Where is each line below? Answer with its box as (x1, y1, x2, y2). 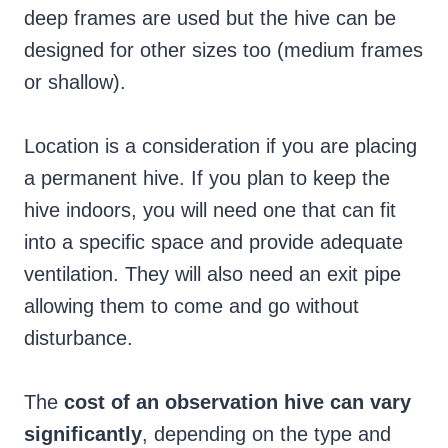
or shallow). (24, 71, 126, 94)
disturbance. (24, 327, 133, 350)
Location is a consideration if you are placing (24, 135, 417, 158)
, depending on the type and (142, 423, 391, 446)
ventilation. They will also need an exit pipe (24, 263, 401, 286)
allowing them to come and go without (24, 295, 359, 318)
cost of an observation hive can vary (64, 391, 411, 414)
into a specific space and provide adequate (24, 231, 403, 254)
